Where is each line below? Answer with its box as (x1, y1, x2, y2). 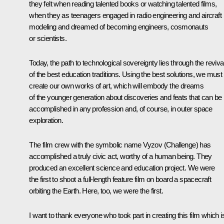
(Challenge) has (162, 140, 211, 149)
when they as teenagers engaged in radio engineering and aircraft (29, 10, 221, 19)
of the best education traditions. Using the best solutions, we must (29, 69, 222, 78)
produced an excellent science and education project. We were (29, 163, 215, 172)
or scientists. (29, 33, 66, 42)
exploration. (29, 115, 63, 124)
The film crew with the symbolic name (29, 140, 143, 149)
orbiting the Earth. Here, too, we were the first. (29, 186, 163, 195)
